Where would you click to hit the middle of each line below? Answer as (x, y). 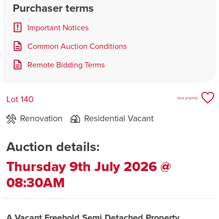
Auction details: (53, 147)
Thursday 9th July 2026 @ (89, 167)
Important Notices (58, 27)
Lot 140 (20, 99)
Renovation (41, 119)
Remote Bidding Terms (66, 65)
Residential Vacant (119, 119)
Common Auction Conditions (77, 46)
